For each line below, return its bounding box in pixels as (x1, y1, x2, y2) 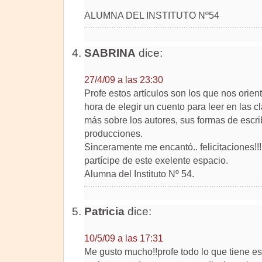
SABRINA (84, 47, 136, 59)
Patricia (84, 205, 125, 218)
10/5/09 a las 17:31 (84, 233, 163, 243)
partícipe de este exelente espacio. (84, 155, 228, 166)
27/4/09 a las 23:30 (84, 75, 163, 85)
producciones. (84, 128, 143, 139)
